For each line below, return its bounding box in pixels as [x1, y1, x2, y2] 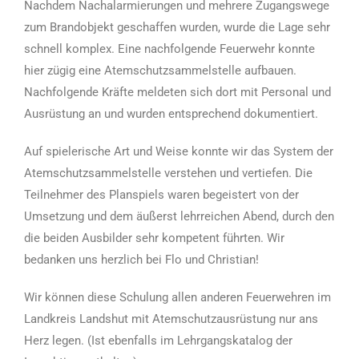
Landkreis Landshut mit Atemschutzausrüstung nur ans [24, 311, 318, 326]
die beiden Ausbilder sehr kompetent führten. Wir [24, 230, 284, 245]
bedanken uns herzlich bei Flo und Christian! [24, 252, 259, 267]
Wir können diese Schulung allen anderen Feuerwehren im [24, 289, 331, 305]
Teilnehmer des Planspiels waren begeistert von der [24, 187, 299, 202]
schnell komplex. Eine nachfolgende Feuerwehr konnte [24, 41, 315, 56]
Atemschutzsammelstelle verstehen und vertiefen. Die [24, 165, 313, 180]
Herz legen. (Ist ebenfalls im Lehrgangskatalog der [24, 333, 292, 348]
